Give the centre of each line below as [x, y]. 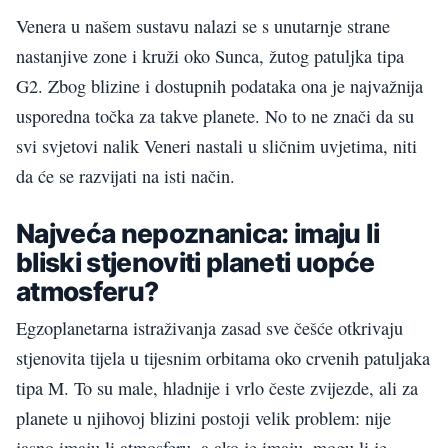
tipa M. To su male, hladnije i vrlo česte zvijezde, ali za [217, 388]
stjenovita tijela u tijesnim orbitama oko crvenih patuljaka [223, 358]
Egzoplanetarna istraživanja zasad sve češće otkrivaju [209, 328]
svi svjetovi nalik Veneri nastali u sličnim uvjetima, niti [216, 146]
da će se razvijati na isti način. [125, 176]
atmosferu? [87, 291]
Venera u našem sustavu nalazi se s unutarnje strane [203, 26]
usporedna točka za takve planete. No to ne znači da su [215, 116]
